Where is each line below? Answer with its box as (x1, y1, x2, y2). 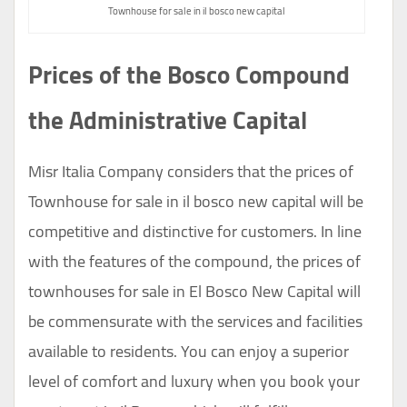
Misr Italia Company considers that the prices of (28, 156, 353, 187)
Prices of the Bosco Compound (28, 52, 350, 98)
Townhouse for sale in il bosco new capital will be (28, 186, 363, 217)
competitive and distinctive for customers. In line (28, 216, 362, 247)
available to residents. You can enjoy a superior (28, 336, 349, 367)
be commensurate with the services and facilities (28, 306, 362, 337)
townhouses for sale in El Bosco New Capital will (28, 276, 361, 307)
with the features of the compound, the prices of (28, 246, 361, 277)
